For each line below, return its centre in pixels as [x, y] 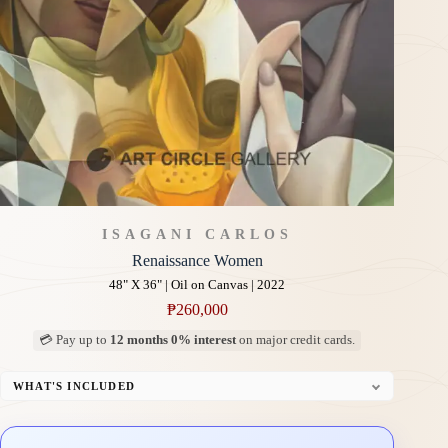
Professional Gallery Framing [103, 418]
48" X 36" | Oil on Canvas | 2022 [197, 285]
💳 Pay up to [75, 340]
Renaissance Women [197, 261]
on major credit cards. [296, 340]
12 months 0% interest [173, 340]
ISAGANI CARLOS [197, 235]
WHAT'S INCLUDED [74, 386]
